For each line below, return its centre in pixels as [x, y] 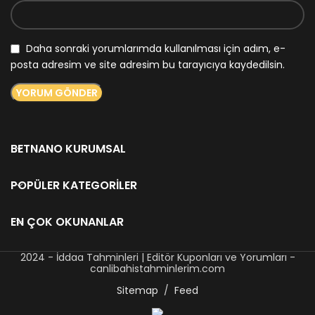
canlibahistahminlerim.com [157, 269]
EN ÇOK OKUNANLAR [67, 222]
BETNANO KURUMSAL [68, 149]
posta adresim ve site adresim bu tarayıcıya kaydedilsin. [148, 65]
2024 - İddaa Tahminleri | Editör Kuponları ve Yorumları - [157, 258]
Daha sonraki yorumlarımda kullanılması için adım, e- [156, 49]
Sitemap [137, 291]
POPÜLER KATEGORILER [74, 186]
